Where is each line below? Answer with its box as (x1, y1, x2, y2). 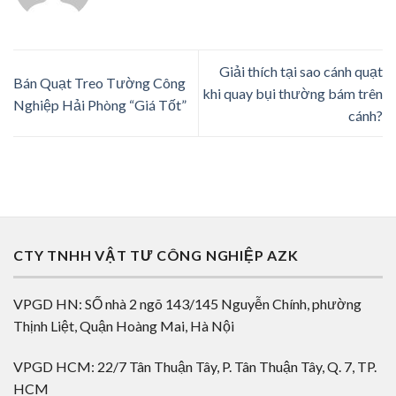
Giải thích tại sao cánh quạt (219, 63, 383, 80)
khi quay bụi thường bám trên (202, 85, 383, 103)
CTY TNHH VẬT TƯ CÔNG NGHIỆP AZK (13, 247, 299, 264)
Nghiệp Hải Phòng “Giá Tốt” (13, 95, 187, 113)
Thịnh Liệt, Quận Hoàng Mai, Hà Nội (13, 316, 234, 334)
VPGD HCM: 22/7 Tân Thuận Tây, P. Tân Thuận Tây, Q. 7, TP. (13, 357, 377, 375)
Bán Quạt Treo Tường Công (13, 73, 186, 91)
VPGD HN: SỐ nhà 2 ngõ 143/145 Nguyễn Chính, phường (13, 294, 362, 312)
